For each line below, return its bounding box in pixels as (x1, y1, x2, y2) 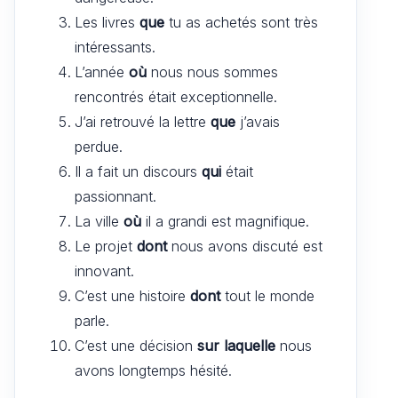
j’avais (235, 112, 280, 131)
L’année (75, 62, 129, 81)
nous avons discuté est (167, 236, 322, 255)
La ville (75, 211, 123, 230)
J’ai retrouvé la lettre (75, 112, 211, 131)
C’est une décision (75, 336, 197, 354)
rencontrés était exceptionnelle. (75, 87, 277, 106)
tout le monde (220, 286, 314, 305)
